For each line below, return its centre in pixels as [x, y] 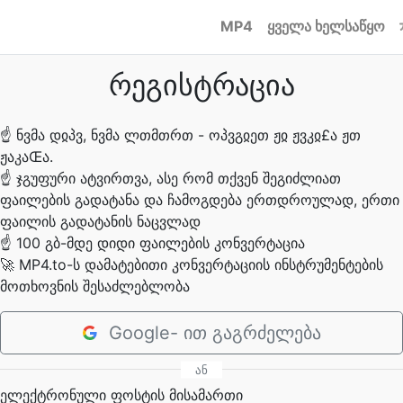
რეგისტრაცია [201, 85]
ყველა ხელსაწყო [326, 26]
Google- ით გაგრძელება [215, 333]
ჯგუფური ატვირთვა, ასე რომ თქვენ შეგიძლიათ [179, 178]
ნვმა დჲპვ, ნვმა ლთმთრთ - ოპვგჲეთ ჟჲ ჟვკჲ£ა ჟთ [188, 135]
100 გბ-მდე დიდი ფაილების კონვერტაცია [161, 243]
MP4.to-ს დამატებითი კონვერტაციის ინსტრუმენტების [201, 264]
